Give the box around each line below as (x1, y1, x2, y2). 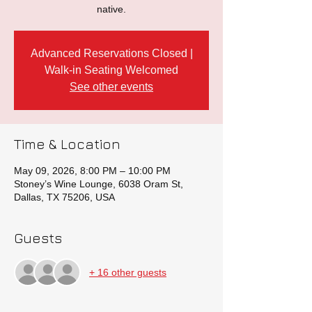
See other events (70, 81, 153, 93)
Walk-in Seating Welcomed (45, 64, 178, 76)
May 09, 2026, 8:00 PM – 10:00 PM (14, 165, 171, 176)
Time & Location (14, 136, 120, 152)
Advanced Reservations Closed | (30, 47, 193, 59)
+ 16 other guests (89, 266, 166, 278)
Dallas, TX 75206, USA (14, 192, 115, 203)
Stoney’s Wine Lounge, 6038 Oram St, (14, 178, 183, 189)
